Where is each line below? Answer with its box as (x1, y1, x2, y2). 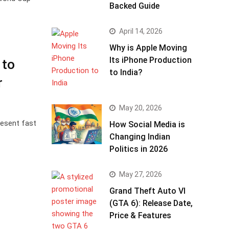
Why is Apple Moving (109, 43, 187, 53)
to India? (109, 67, 143, 77)
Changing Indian (109, 132, 170, 142)
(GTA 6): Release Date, (109, 198, 193, 208)
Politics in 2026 (109, 144, 168, 154)
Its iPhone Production (109, 55, 192, 65)
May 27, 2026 (119, 170, 162, 178)
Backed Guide (109, 1, 159, 11)
